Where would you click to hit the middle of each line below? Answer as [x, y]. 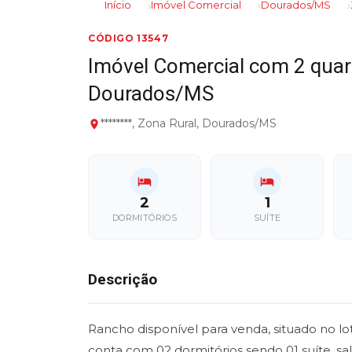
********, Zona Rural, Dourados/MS [189, 124]
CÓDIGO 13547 [128, 38]
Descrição [123, 280]
